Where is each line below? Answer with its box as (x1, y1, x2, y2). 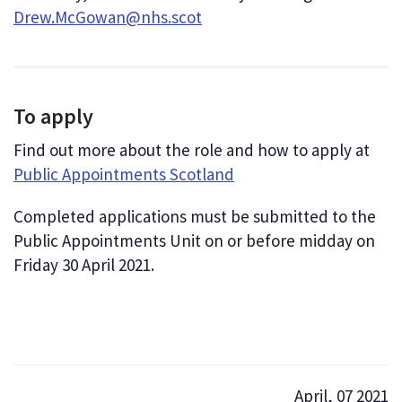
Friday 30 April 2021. (13, 254, 154, 276)
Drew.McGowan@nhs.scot (13, 6, 202, 29)
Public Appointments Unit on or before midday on (13, 230, 375, 252)
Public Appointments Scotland (13, 163, 234, 186)
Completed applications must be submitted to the (13, 205, 376, 228)
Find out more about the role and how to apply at (13, 139, 370, 162)
